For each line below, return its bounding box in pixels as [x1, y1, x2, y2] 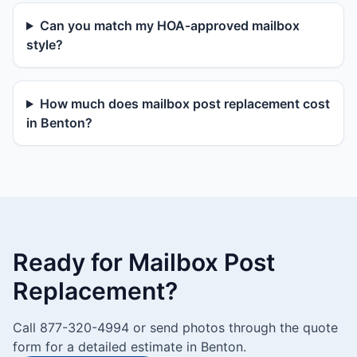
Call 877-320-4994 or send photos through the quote [13, 320, 338, 335]
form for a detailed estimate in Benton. [13, 339, 246, 355]
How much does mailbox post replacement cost [39, 96, 330, 112]
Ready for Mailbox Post [13, 248, 275, 277]
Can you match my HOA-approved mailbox [39, 18, 300, 33]
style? [26, 37, 63, 53]
